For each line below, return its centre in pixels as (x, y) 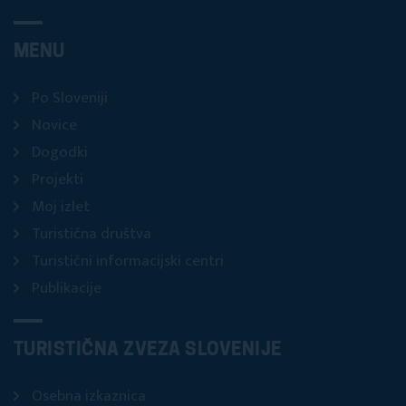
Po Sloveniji (70, 98)
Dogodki (60, 153)
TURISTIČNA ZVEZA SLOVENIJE (148, 351)
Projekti (58, 180)
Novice (54, 126)
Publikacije (67, 289)
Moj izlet (61, 207)
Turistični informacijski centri (128, 261)
